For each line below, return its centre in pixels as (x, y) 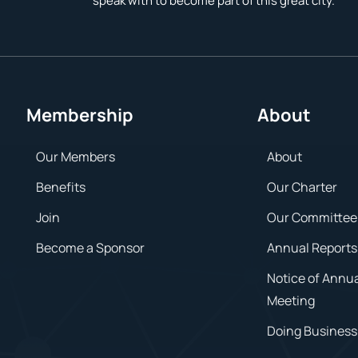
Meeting (291, 300)
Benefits (61, 187)
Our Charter (302, 187)
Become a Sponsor (91, 247)
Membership (80, 115)
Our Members (76, 156)
